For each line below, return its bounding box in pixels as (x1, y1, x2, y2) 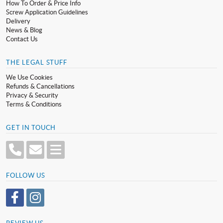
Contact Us (6, 35, 38, 43)
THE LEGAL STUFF (6, 59, 67, 67)
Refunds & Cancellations (6, 83, 75, 91)
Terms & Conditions (6, 101, 62, 109)
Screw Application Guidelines (6, 8, 88, 16)
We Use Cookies (6, 74, 53, 82)
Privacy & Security (6, 92, 58, 100)
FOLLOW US (6, 172, 45, 180)
